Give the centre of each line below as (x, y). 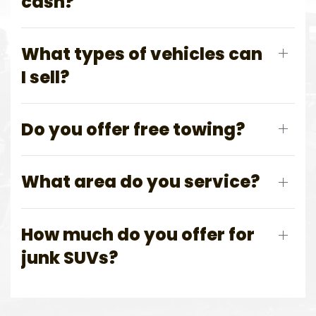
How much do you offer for (138, 235)
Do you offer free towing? (133, 129)
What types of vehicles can (142, 54)
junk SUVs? (69, 258)
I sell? (45, 77)
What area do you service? (140, 182)
